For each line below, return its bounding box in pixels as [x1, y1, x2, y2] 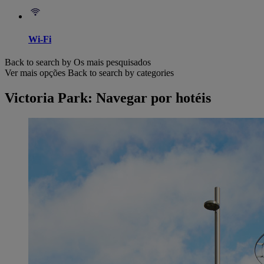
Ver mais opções [5, 68, 65, 78]
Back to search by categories [68, 68, 174, 78]
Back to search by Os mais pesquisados [5, 57, 151, 68]
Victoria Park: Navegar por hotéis [5, 90, 211, 106]
